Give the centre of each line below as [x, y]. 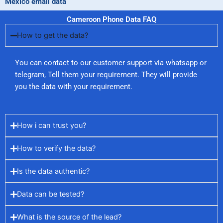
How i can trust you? [52, 126]
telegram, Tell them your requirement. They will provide [106, 75]
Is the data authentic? [53, 171]
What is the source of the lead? [69, 217]
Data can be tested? [51, 194]
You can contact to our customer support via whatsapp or [111, 63]
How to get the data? [53, 36]
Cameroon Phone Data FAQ [111, 20]
